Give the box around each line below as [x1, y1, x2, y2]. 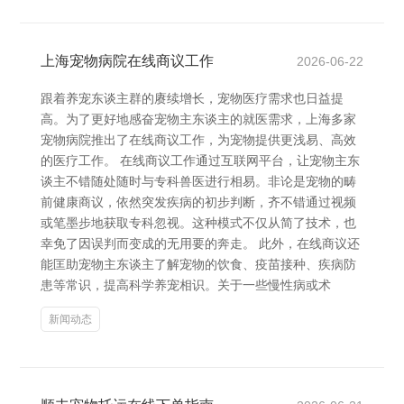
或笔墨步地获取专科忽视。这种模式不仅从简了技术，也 [41, 216, 356, 230]
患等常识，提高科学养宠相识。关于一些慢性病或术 [41, 278, 331, 292]
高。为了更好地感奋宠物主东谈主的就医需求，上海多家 [41, 112, 356, 126]
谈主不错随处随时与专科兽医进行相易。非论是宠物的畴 [41, 174, 356, 188]
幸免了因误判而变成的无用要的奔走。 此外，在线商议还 [41, 236, 360, 251]
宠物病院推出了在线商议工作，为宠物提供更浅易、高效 [41, 133, 356, 147]
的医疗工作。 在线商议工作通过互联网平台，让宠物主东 [41, 153, 360, 168]
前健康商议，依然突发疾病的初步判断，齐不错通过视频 [41, 195, 356, 209]
